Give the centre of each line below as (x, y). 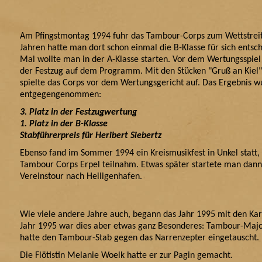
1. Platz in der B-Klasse (64, 124)
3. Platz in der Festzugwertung (78, 112)
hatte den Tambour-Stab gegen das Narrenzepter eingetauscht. (139, 238)
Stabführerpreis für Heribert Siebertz (91, 136)
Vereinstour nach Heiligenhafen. (81, 177)
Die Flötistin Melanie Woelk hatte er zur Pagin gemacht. (130, 256)
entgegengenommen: (61, 95)
